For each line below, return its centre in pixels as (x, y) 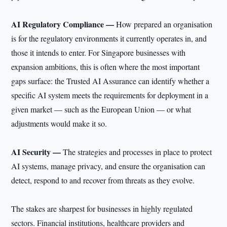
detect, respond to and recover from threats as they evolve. (103, 180)
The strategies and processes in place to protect (138, 152)
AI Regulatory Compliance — (64, 24)
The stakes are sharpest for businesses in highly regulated (102, 209)
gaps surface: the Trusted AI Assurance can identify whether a (110, 81)
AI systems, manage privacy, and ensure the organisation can (108, 166)
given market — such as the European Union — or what (101, 109)
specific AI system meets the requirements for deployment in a (110, 95)
